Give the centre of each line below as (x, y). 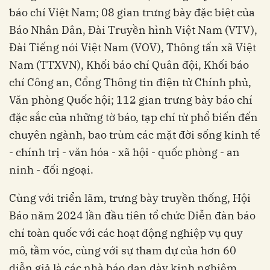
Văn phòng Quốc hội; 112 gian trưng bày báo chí (131, 99)
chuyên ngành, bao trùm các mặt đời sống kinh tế (135, 134)
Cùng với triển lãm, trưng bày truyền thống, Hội (130, 198)
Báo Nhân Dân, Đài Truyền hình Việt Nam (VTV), (133, 30)
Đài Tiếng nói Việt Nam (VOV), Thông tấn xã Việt (133, 47)
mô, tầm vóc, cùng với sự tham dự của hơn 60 (123, 250)
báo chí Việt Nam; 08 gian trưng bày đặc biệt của (132, 12)
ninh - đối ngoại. (51, 169)
